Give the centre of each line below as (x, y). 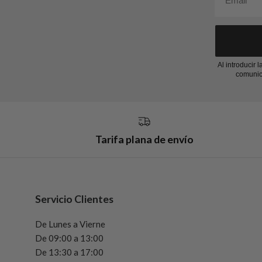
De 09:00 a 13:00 (69, 238)
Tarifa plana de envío (145, 139)
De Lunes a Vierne (70, 224)
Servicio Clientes (74, 199)
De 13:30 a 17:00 (69, 252)
